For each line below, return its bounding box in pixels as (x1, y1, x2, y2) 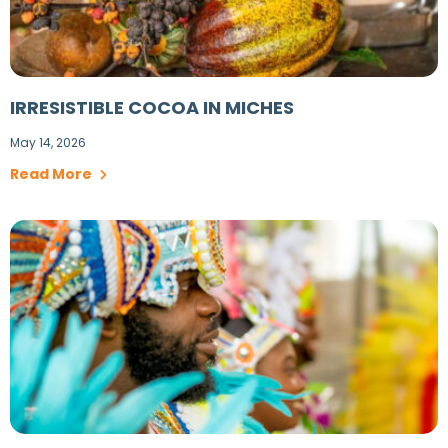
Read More (10, 163, 95, 184)
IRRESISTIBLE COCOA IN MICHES (10, 94, 294, 120)
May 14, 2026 (10, 133, 86, 151)
